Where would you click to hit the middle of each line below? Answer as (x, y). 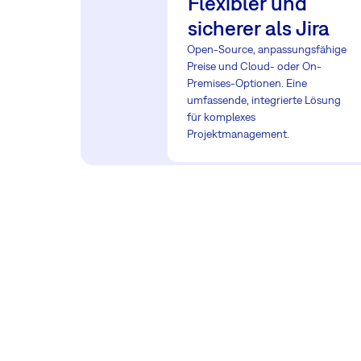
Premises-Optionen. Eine (247, 83)
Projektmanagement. (238, 134)
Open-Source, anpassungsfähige (267, 49)
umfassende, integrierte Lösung (264, 100)
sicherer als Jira (259, 28)
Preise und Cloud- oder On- (254, 66)
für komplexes (221, 117)
